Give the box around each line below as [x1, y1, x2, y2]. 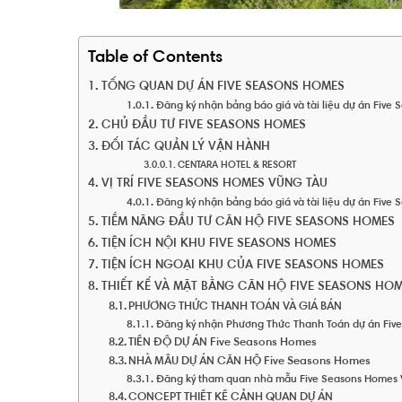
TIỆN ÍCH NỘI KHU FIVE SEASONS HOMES [100, 238, 336, 250]
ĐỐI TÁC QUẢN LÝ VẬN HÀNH [100, 141, 270, 153]
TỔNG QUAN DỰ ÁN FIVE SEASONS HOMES [100, 81, 345, 93]
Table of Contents [88, 49, 223, 66]
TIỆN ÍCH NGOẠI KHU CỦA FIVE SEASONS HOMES [100, 259, 384, 272]
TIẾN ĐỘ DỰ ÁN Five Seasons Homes [128, 337, 318, 348]
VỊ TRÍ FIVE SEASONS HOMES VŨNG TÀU [100, 178, 328, 190]
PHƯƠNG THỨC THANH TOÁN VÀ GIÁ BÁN [128, 301, 343, 312]
